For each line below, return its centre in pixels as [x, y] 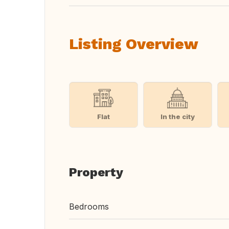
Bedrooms [89, 207]
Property [96, 172]
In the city [177, 116]
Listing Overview [134, 44]
